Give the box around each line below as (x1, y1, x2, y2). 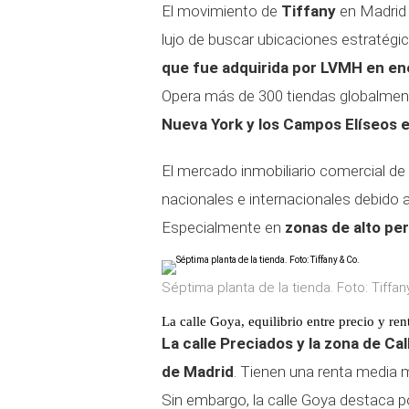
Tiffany (281, 2, 336, 20)
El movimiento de (162, 2, 281, 20)
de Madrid (162, 362, 234, 381)
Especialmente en (162, 218, 285, 236)
